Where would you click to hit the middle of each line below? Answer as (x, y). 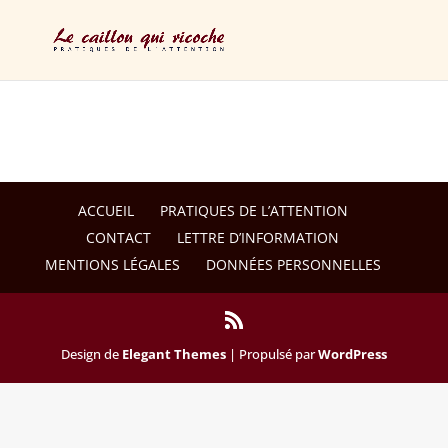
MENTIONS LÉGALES (112, 264)
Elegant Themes (173, 354)
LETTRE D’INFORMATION (258, 237)
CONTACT (119, 237)
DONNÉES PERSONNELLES (293, 264)
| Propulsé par (271, 354)
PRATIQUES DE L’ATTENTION (253, 210)
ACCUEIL (105, 210)
